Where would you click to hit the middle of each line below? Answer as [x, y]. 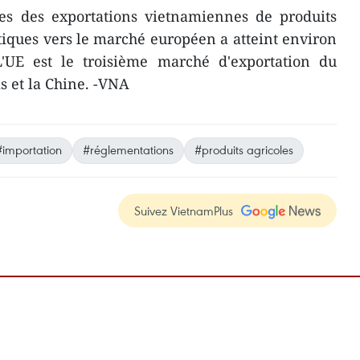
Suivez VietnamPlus [184, 211]
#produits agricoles [244, 149]
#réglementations [128, 149]
